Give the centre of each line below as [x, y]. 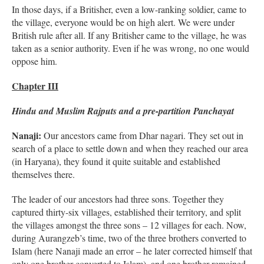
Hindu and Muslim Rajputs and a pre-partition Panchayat [123, 110]
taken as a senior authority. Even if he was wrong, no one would [131, 48]
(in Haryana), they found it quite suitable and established [116, 161]
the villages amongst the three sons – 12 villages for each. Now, [129, 225]
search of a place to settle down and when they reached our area [130, 148]
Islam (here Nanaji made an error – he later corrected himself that [132, 250]
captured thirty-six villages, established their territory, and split [126, 212]
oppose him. [34, 61]
